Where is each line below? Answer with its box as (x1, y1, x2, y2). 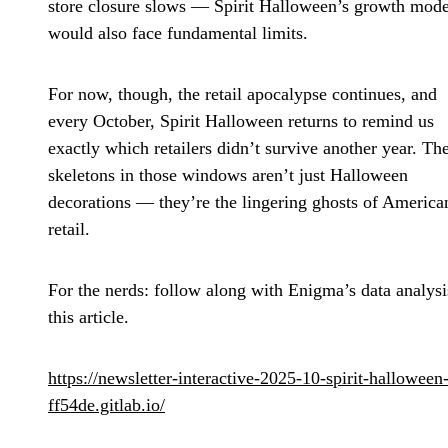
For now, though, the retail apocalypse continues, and (48, 83, 437, 104)
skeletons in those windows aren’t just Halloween (48, 164, 408, 185)
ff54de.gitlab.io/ (48, 394, 165, 415)
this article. (48, 306, 129, 327)
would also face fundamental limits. (48, 22, 308, 43)
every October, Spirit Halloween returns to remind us (48, 110, 434, 131)
